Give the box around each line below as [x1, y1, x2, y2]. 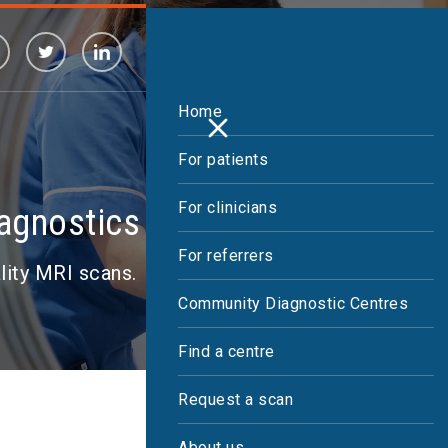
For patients [178, 150, 268, 169]
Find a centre [178, 342, 275, 361]
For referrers [178, 246, 274, 265]
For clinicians [178, 198, 277, 217]
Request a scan [178, 390, 293, 409]
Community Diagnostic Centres [178, 294, 408, 313]
